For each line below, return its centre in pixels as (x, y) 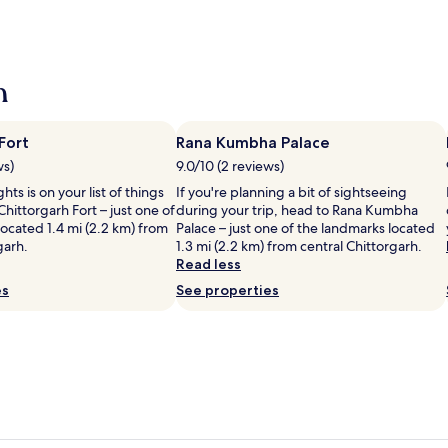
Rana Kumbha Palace (253, 142)
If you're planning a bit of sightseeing (291, 191)
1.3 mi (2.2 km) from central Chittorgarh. (299, 245)
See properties (227, 289)
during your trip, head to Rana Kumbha (297, 209)
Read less (208, 263)
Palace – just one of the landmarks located (305, 227)
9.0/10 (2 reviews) (230, 165)
